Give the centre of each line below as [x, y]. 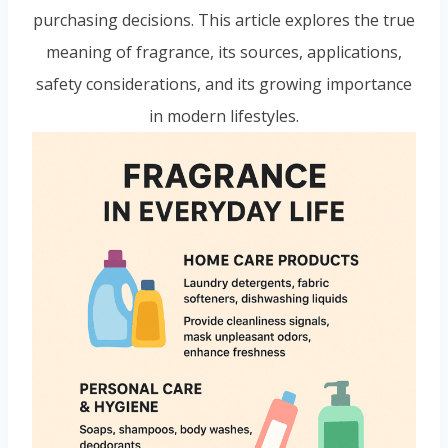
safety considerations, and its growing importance [224, 84]
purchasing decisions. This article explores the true [224, 20]
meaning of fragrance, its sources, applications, [224, 52]
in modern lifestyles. [224, 116]
